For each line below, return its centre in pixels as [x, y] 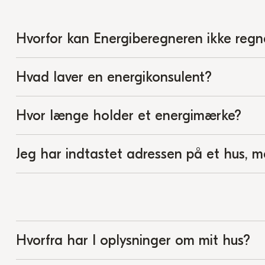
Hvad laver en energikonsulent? [114, 77]
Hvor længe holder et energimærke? [128, 115]
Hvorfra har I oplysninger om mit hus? [133, 240]
